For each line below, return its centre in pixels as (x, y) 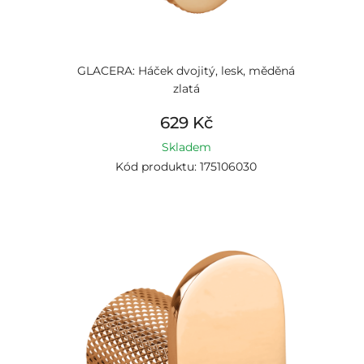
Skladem (186, 147)
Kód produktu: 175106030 (186, 167)
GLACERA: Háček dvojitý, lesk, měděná (186, 71)
